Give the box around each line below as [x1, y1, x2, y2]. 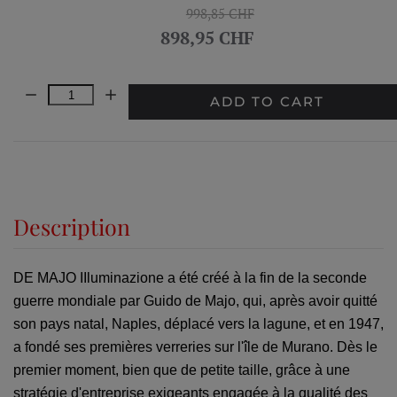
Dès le [337, 339, 378, 355]
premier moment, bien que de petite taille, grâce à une [13, 362, 350, 378]
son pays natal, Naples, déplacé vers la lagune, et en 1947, [13, 316, 384, 332]
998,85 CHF [185, 4, 254, 23]
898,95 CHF [160, 26, 254, 51]
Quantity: [12, 85, 74, 105]
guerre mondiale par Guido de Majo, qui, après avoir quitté [13, 293, 378, 309]
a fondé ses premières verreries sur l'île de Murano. [13, 339, 337, 355]
